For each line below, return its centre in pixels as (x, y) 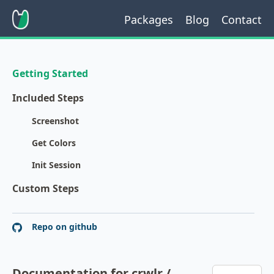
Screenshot (55, 121)
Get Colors (54, 143)
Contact (242, 20)
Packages (149, 20)
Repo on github (63, 227)
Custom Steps (46, 188)
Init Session (56, 165)
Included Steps (48, 98)
